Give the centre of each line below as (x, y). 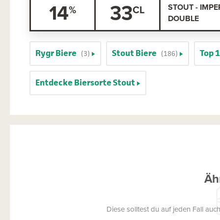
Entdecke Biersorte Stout (85, 82)
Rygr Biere (56, 53)
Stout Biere (134, 53)
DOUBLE (183, 18)
